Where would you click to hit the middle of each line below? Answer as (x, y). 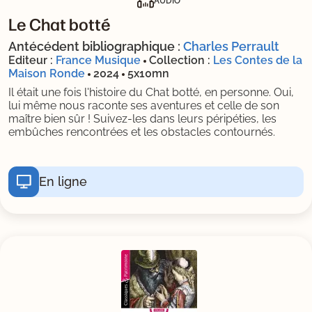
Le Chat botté (60, 23)
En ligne (63, 182)
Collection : (181, 60)
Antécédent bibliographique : (96, 46)
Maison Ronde (47, 73)
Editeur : (31, 60)
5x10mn (148, 73)
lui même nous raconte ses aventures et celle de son (144, 105)
